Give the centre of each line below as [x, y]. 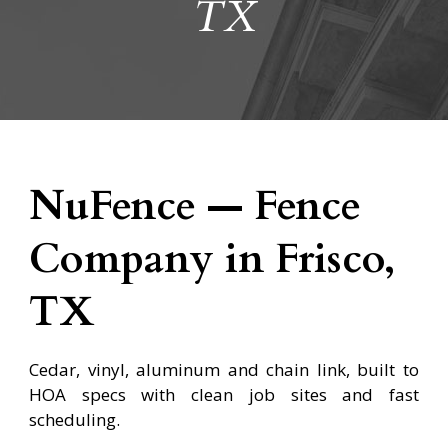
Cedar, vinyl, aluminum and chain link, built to [224, 369]
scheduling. [74, 419]
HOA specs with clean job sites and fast [224, 394]
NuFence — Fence [195, 205]
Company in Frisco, [212, 258]
